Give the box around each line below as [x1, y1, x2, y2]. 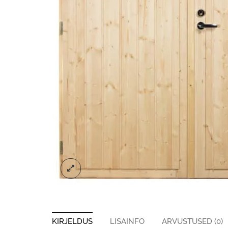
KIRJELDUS [52, 217, 93, 226]
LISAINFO [110, 217, 145, 226]
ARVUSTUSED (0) [162, 217, 223, 226]
